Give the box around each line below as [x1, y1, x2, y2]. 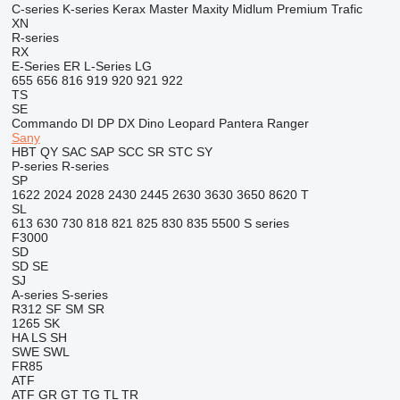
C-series [11, 2, 59, 16]
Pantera [218, 116, 263, 130]
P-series [11, 159, 58, 173]
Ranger [266, 116, 309, 130]
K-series [62, 2, 109, 16]
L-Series [83, 59, 131, 73]
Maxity [191, 2, 229, 16]
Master [148, 2, 188, 16]
